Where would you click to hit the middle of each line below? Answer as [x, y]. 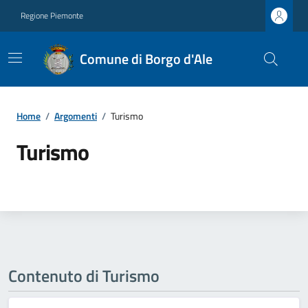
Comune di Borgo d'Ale [146, 59]
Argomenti [76, 116]
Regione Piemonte [52, 15]
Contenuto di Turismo [84, 276]
